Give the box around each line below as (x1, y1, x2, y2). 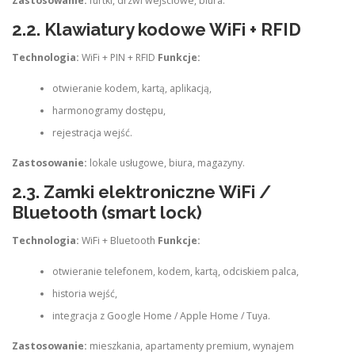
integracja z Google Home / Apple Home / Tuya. (52, 308, 270, 323)
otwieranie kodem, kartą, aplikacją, (52, 81, 212, 95)
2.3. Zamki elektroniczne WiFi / (12, 181, 271, 203)
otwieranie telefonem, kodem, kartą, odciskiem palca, (52, 264, 299, 278)
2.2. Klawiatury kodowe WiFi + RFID (12, 19, 301, 40)
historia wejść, (52, 286, 117, 300)
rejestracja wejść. (52, 125, 132, 139)
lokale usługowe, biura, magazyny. (87, 156, 245, 170)
